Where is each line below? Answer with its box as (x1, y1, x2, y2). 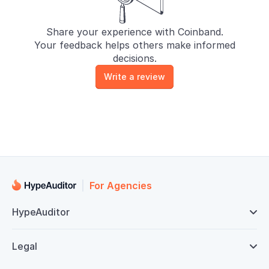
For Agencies (89, 180, 152, 192)
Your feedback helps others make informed (34, 39, 235, 51)
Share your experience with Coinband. (46, 26, 223, 38)
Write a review (104, 71, 165, 82)
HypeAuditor (12, 206, 70, 218)
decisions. (112, 52, 157, 64)
